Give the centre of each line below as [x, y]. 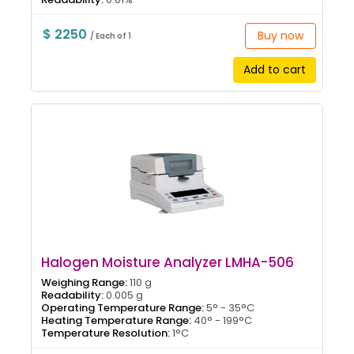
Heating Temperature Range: [116, 320]
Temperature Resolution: [105, 333]
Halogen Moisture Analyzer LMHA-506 [168, 262]
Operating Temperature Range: [122, 307]
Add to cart [274, 69]
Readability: [72, 295]
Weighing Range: [84, 282]
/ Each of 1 [110, 36]
